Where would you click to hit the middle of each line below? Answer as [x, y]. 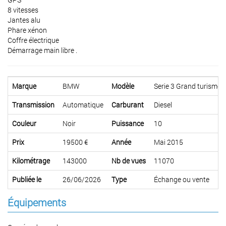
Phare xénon [27, 30]
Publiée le [27, 179]
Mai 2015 [168, 142]
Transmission [33, 105]
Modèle [123, 86]
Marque [24, 86]
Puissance [128, 123]
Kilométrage [31, 161]
